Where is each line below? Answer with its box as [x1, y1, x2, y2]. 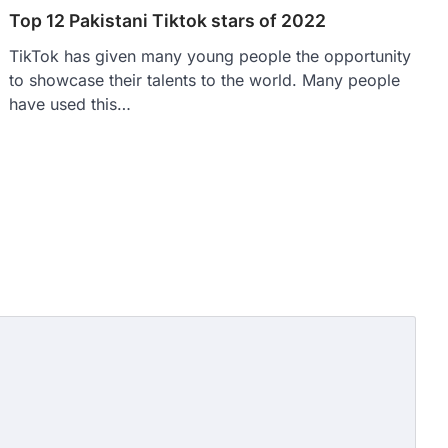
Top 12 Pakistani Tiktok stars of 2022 [9, 9, 327, 31]
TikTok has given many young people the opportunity [9, 45, 412, 66]
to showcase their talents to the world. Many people [9, 69, 401, 90]
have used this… [9, 93, 132, 114]
